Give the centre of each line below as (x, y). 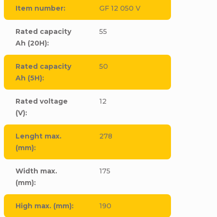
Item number (40, 8)
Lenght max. (39, 136)
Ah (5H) (29, 78)
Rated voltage (42, 101)
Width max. (37, 171)
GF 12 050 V (120, 8)
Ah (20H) (31, 43)
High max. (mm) (44, 206)
